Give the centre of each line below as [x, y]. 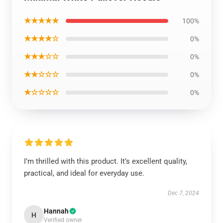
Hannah [56, 211]
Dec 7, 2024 [183, 193]
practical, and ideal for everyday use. [84, 173]
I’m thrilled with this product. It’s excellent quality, [106, 161]
